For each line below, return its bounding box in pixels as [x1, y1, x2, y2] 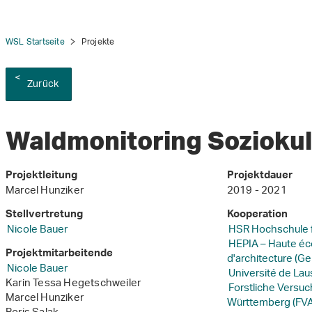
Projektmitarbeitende [6, 244, 113, 265]
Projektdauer [226, 166, 292, 187]
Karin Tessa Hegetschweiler [6, 273, 141, 295]
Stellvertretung [6, 205, 83, 226]
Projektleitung [6, 166, 77, 187]
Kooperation [226, 205, 288, 226]
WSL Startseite [6, 33, 65, 52]
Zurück [27, 74, 59, 95]
